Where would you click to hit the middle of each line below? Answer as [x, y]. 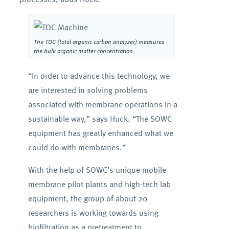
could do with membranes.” [77, 147]
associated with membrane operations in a [102, 104]
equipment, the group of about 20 [87, 198]
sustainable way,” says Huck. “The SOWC [100, 119]
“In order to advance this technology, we [99, 76]
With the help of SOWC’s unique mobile [97, 170]
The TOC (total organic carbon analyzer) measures [99, 41]
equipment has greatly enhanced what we [100, 133]
